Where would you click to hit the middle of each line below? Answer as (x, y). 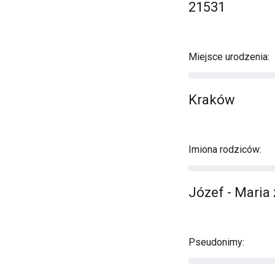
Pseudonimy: (216, 242)
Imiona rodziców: (225, 149)
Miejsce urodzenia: (229, 57)
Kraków (212, 100)
